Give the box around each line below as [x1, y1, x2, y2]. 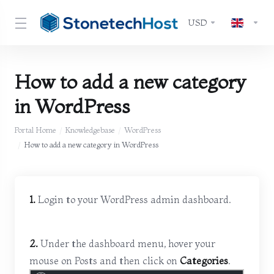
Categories [180, 254, 228, 267]
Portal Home [15, 125, 56, 135]
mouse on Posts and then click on [29, 254, 180, 267]
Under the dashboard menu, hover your [38, 237, 215, 250]
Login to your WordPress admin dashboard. [35, 193, 231, 206]
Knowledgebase [65, 125, 115, 135]
